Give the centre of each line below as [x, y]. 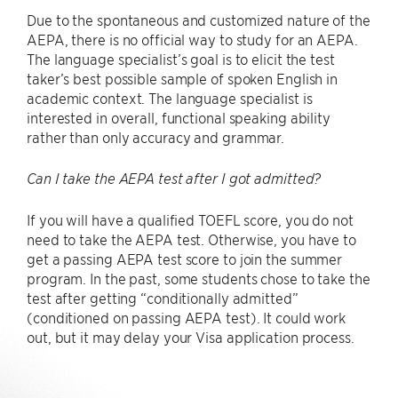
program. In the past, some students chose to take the [199, 278]
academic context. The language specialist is [170, 97]
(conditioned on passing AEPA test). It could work [187, 317]
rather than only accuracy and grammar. [156, 136]
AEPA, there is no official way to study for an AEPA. [192, 39]
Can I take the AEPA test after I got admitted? [174, 178]
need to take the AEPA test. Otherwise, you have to [191, 239]
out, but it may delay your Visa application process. [191, 336]
